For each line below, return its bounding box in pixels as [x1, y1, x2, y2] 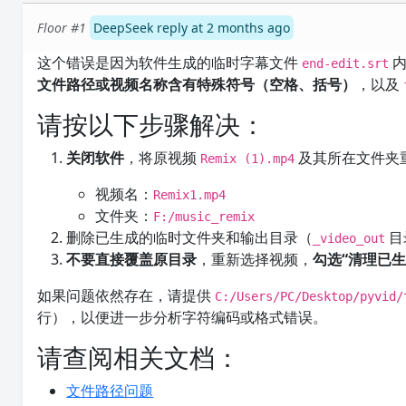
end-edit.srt [302, 56, 390, 71]
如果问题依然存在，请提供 [37, 285, 216, 305]
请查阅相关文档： [37, 340, 241, 374]
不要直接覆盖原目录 [66, 249, 198, 269]
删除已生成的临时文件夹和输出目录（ [66, 227, 314, 247]
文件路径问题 [66, 381, 154, 401]
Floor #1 [37, 19, 87, 36]
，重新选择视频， [197, 249, 314, 269]
